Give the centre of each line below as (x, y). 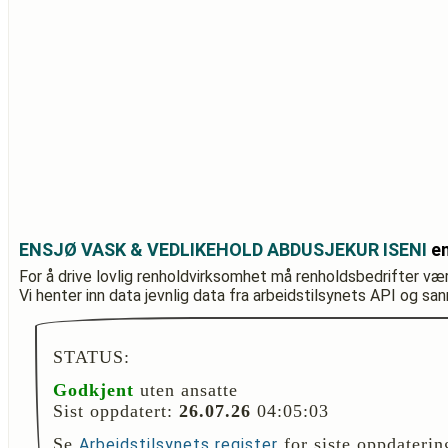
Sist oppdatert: (116, 411)
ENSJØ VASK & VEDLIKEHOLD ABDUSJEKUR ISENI (223, 249)
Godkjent (93, 390)
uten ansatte (186, 390)
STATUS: (91, 357)
